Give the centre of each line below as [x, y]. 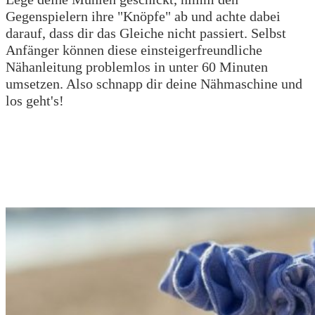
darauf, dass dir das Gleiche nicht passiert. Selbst [146, 33]
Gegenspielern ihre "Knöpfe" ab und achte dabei [143, 16]
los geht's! [35, 100]
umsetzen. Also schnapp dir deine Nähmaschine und [154, 83]
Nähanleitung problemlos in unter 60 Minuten [137, 66]
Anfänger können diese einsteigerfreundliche [134, 50]
